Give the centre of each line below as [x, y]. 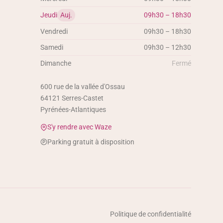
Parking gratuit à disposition [91, 142]
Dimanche [56, 63]
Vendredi [54, 32]
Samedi [52, 48]
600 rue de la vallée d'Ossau [83, 87]
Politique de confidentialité [151, 214]
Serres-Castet [83, 98]
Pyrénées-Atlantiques [73, 110]
